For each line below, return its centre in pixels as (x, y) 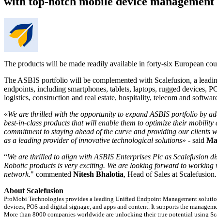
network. (17, 174)
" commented (52, 174)
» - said (194, 140)
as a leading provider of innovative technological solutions (93, 140)
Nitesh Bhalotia (98, 174)
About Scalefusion (34, 190)
